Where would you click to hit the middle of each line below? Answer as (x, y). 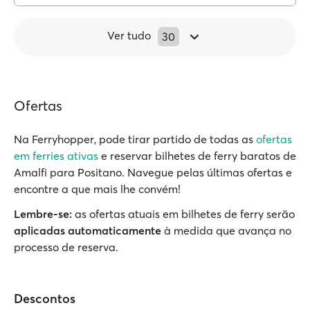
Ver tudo (129, 35)
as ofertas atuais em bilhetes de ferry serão (183, 214)
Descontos (45, 299)
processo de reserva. (66, 247)
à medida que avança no (226, 230)
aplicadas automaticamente (88, 230)
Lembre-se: (43, 214)
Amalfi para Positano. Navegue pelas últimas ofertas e (153, 172)
